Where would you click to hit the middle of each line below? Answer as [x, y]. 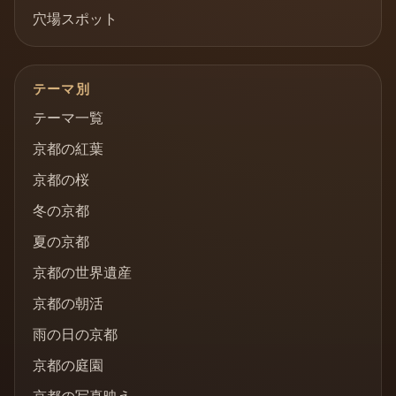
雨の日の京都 [75, 335]
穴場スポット [75, 19]
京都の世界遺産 [82, 273]
